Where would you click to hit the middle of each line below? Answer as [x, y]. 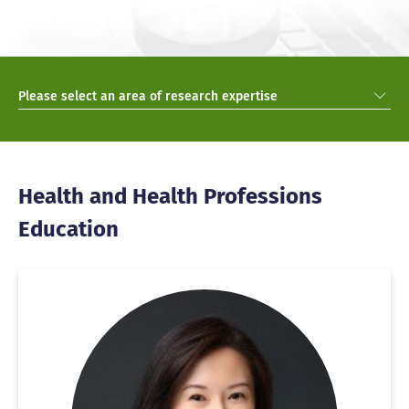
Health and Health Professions [170, 194]
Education [68, 226]
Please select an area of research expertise [148, 96]
